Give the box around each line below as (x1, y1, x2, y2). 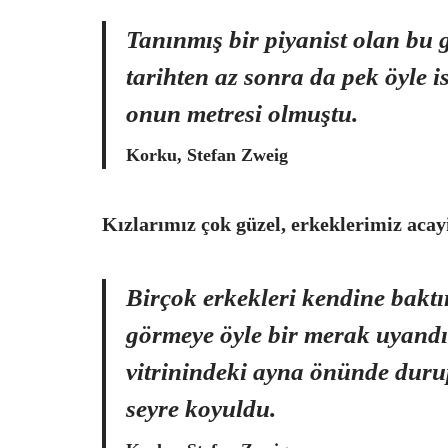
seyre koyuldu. (126, 395, 276, 422)
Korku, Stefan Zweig (126, 145, 288, 165)
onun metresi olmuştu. (126, 100, 358, 127)
